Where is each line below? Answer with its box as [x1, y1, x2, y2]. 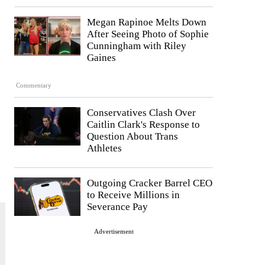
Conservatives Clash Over [87, 106, 196, 118]
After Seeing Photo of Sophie [87, 28, 209, 40]
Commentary [16, 81, 52, 89]
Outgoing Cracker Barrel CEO [87, 177, 212, 189]
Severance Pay [87, 201, 148, 212]
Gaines [87, 52, 116, 64]
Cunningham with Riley [87, 40, 186, 52]
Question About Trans [87, 130, 178, 142]
